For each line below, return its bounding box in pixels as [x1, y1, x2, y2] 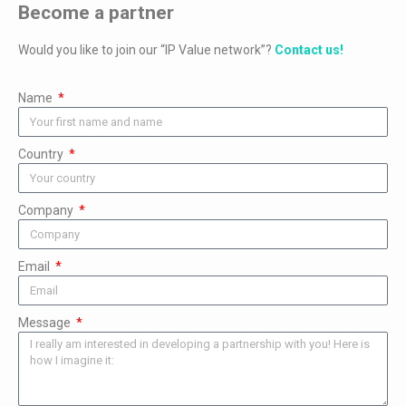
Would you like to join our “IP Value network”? [18, 43, 275, 58]
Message [18, 315, 73, 331]
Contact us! [275, 43, 343, 58]
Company [18, 203, 76, 218]
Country [18, 147, 66, 162]
